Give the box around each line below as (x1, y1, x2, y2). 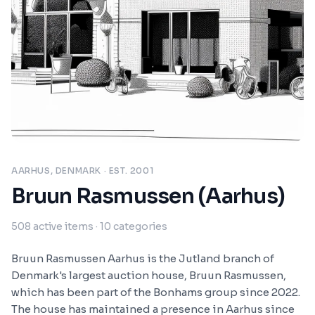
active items (33, 220, 94, 233)
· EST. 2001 (101, 165, 154, 176)
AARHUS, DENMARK (11, 165, 101, 176)
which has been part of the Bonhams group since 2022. (11, 285, 300, 299)
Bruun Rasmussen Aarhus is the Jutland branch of (11, 252, 274, 265)
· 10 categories (94, 220, 167, 233)
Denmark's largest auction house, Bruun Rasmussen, (11, 269, 286, 282)
